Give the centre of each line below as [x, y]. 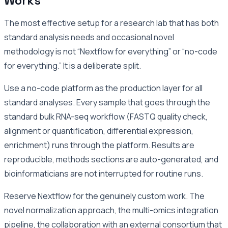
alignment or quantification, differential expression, [99, 131]
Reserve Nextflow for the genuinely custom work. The [104, 196]
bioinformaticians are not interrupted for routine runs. [104, 173]
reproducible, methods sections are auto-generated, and [111, 159]
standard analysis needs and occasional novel [89, 37]
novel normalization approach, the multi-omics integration [111, 210]
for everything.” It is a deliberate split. [73, 65]
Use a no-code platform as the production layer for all [103, 88]
